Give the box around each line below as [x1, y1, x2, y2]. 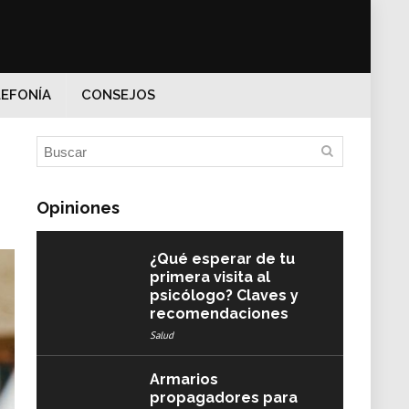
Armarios [149, 371, 218, 388]
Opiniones [37, 198, 120, 217]
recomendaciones [149, 305, 288, 322]
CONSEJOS [81, 87, 155, 103]
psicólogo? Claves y [149, 287, 299, 304]
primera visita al [149, 268, 270, 286]
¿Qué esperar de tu [149, 250, 295, 267]
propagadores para [149, 389, 298, 406]
